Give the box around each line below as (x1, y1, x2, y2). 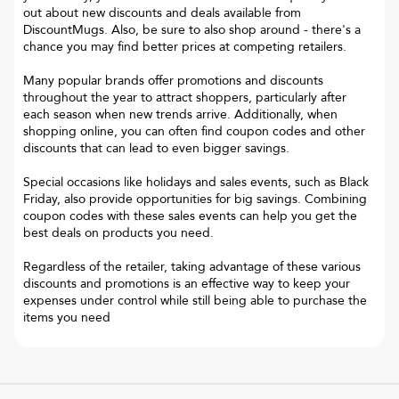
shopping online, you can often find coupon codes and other (23, 122, 365, 140)
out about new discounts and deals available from (23, 4, 301, 21)
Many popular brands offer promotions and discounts (23, 71, 323, 89)
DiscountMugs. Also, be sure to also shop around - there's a (23, 20, 361, 38)
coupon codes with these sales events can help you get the (23, 207, 357, 224)
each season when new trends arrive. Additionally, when (23, 105, 338, 123)
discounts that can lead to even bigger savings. (23, 139, 289, 157)
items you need (23, 308, 110, 326)
